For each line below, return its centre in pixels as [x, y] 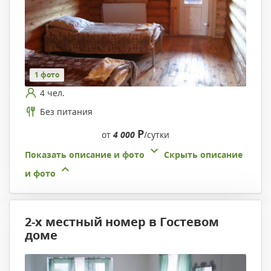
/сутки [157, 135]
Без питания [66, 111]
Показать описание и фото [85, 155]
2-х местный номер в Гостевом [122, 222]
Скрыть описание [203, 155]
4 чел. [52, 93]
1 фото [47, 75]
